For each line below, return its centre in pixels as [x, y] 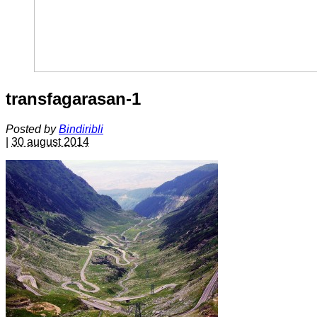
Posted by [32, 129]
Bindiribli [81, 129]
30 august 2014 [50, 142]
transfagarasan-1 [73, 98]
